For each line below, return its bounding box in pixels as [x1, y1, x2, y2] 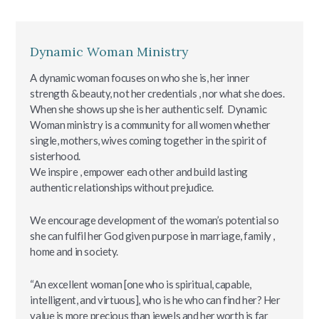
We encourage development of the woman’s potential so [30, 213, 279, 226]
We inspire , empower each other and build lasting [30, 164, 248, 178]
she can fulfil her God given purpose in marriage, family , [30, 229, 276, 242]
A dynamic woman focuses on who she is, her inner [30, 70, 250, 84]
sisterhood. [30, 149, 80, 162]
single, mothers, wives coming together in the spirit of [30, 133, 267, 147]
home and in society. [30, 244, 118, 258]
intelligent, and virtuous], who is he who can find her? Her [30, 293, 281, 306]
